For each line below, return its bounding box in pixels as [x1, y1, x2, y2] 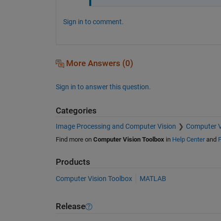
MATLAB [139, 174, 166, 183]
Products [55, 157, 90, 167]
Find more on [55, 136, 93, 144]
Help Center [172, 136, 205, 144]
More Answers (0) [64, 58, 133, 68]
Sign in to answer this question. [55, 82, 151, 91]
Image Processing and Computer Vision [55, 122, 176, 131]
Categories [55, 106, 97, 115]
